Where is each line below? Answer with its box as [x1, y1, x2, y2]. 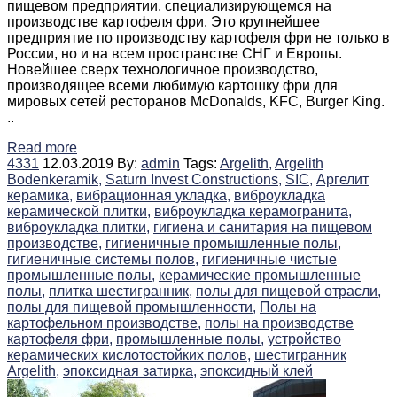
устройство [268, 331, 341, 347]
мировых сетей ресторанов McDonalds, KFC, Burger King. [7, 94, 385, 110]
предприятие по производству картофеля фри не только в [7, 30, 390, 46]
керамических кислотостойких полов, [7, 347, 251, 363]
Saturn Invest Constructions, [105, 172, 282, 188]
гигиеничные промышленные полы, [105, 236, 341, 252]
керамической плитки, [7, 204, 151, 220]
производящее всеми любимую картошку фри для [7, 78, 338, 94]
